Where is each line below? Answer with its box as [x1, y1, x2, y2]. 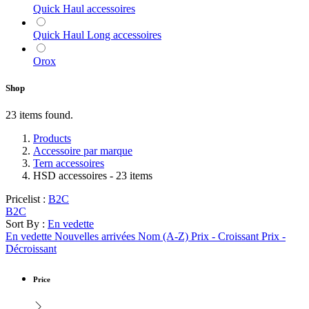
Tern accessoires [33, 157, 104, 169]
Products [33, 132, 71, 144]
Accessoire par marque [33, 144, 132, 157]
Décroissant [6, 242, 57, 255]
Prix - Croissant [191, 230, 259, 242]
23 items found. [6, 108, 73, 121]
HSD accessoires [33, 169, 107, 181]
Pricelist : [6, 192, 46, 205]
